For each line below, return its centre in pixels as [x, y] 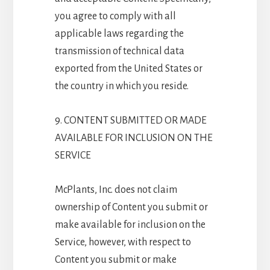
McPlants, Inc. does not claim [116, 190]
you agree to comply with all [115, 16]
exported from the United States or [128, 68]
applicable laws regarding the [119, 33]
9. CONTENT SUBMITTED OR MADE [130, 120]
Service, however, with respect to [123, 242]
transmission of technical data [119, 51]
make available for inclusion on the [130, 224]
